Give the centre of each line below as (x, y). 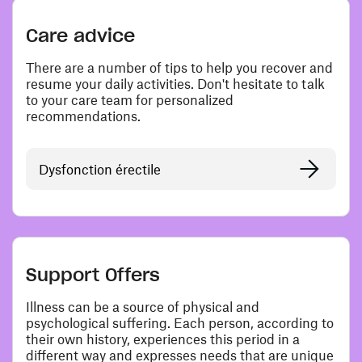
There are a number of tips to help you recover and (179, 67)
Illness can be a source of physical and (143, 307)
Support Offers (93, 275)
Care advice (80, 36)
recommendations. (83, 116)
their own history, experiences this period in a (163, 339)
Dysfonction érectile (100, 169)
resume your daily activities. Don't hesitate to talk (175, 84)
